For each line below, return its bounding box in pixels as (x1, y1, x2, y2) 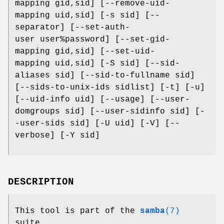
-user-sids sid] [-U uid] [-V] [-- (15, 118, 180, 128)
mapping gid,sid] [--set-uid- (15, 46, 155, 56)
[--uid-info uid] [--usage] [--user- (15, 94, 190, 104)
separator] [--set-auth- (15, 22, 130, 32)
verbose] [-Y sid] (15, 130, 100, 140)
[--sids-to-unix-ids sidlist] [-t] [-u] (15, 82, 205, 92)
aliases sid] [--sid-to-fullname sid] (15, 70, 195, 80)
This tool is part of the (15, 206, 140, 215)
